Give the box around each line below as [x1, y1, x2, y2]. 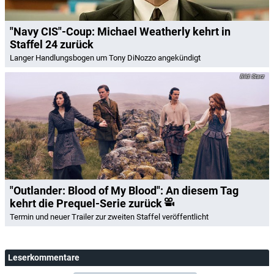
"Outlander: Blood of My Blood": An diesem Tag [10, 183, 239, 197]
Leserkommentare [8, 252, 80, 262]
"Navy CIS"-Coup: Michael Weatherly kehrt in [10, 25, 231, 38]
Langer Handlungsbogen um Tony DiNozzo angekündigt [10, 53, 201, 62]
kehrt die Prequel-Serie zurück [10, 196, 162, 210]
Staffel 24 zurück [10, 38, 94, 51]
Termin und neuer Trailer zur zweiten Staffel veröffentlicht [10, 212, 209, 221]
